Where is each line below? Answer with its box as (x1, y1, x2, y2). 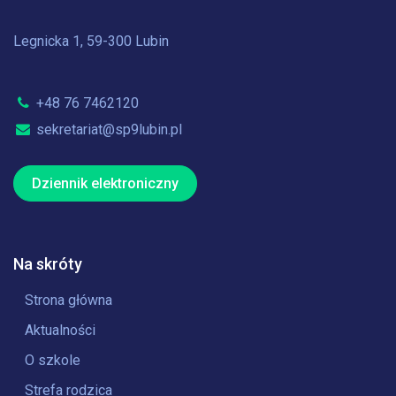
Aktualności (25, 322, 95, 339)
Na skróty (13, 255, 82, 273)
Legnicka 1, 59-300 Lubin (13, 33, 169, 49)
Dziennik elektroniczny (32, 175, 179, 192)
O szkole (25, 352, 80, 369)
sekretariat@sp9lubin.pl (33, 121, 183, 138)
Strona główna (25, 292, 112, 308)
